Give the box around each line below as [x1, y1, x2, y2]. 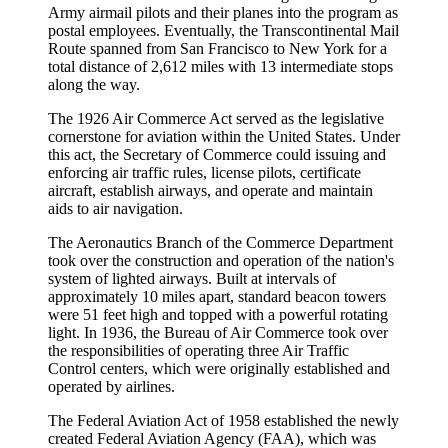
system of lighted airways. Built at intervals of [48, 269, 336, 287]
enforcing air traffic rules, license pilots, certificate [48, 163, 361, 181]
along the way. [48, 75, 140, 93]
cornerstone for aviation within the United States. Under [48, 127, 400, 145]
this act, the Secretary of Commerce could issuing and [48, 145, 386, 163]
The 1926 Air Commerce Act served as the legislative [48, 109, 384, 127]
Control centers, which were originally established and [48, 359, 390, 377]
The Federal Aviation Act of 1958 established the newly [48, 411, 399, 429]
